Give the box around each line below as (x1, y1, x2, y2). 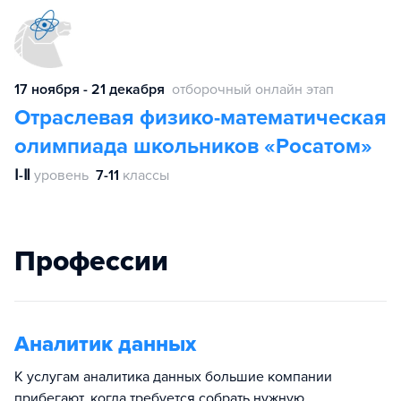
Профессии (14, 244, 168, 279)
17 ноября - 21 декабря (14, 81, 165, 99)
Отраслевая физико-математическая (14, 105, 387, 132)
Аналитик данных (14, 331, 196, 358)
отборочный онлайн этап (172, 81, 334, 99)
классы (123, 166, 169, 185)
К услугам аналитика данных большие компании (14, 368, 332, 387)
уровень (34, 166, 89, 185)
